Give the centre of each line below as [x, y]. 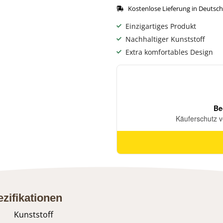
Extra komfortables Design [169, 52]
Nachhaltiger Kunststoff [165, 39]
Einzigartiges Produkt [161, 26]
